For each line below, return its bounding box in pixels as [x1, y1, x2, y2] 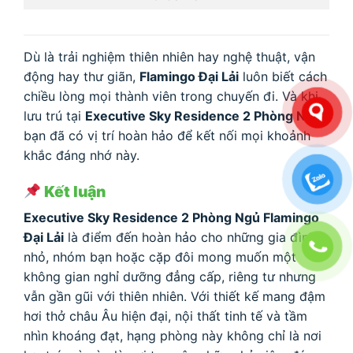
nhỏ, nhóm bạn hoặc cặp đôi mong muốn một [24, 249, 296, 266]
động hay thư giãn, [24, 69, 139, 85]
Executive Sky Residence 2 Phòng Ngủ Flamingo [24, 210, 319, 226]
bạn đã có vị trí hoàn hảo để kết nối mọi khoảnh [24, 128, 310, 144]
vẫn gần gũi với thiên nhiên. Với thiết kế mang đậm [24, 288, 325, 305]
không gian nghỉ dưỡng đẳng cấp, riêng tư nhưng [24, 269, 316, 285]
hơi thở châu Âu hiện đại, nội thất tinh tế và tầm [24, 308, 307, 325]
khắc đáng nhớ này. [24, 147, 139, 164]
